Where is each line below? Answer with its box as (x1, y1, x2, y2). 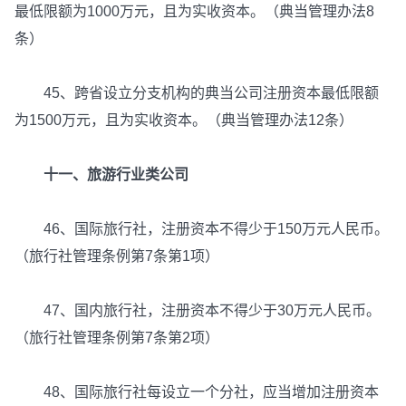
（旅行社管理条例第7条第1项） (14, 248, 223, 265)
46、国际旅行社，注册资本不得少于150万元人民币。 (14, 221, 389, 237)
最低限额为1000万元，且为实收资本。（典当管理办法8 (14, 4, 374, 20)
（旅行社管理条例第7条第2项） (14, 330, 219, 346)
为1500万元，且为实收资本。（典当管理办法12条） (14, 112, 353, 129)
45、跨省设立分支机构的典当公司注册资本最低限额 (14, 85, 379, 101)
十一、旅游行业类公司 (29, 167, 188, 183)
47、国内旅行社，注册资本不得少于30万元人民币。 (14, 303, 381, 319)
